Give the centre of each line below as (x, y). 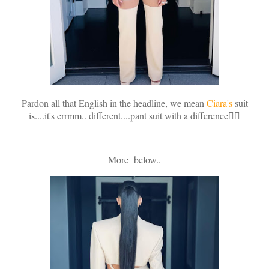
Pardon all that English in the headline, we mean (114, 103)
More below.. (134, 160)
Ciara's (219, 103)
